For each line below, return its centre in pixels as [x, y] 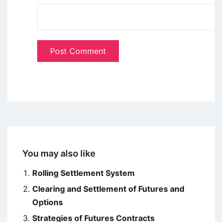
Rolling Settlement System [83, 173]
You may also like [59, 154]
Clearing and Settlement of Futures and [108, 189]
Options [48, 202]
